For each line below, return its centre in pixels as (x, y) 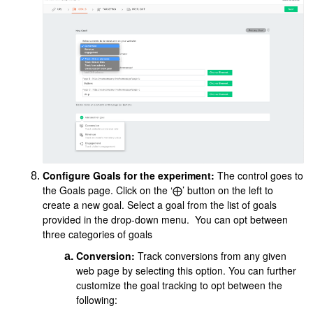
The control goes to (259, 176)
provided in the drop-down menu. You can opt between (166, 220)
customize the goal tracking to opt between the (180, 285)
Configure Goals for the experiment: (129, 176)
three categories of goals (98, 234)
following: (97, 300)
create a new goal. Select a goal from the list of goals (160, 205)
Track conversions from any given (211, 256)
